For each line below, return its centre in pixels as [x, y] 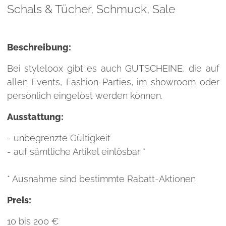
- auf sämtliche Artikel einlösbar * [76, 152]
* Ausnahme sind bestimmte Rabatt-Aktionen [101, 179]
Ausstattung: [35, 117]
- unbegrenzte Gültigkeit [59, 138]
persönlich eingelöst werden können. [84, 96]
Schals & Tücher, [51, 9]
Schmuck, [124, 9]
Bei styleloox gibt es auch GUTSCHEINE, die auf [113, 68]
